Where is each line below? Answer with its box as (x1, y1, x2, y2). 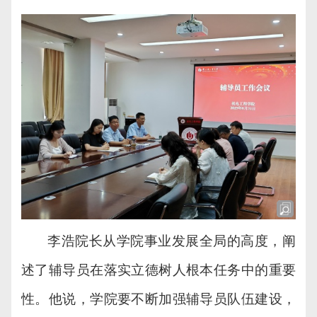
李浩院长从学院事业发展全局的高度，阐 (47, 234, 296, 249)
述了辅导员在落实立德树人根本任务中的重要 (21, 263, 296, 278)
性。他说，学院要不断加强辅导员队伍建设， (21, 292, 296, 307)
